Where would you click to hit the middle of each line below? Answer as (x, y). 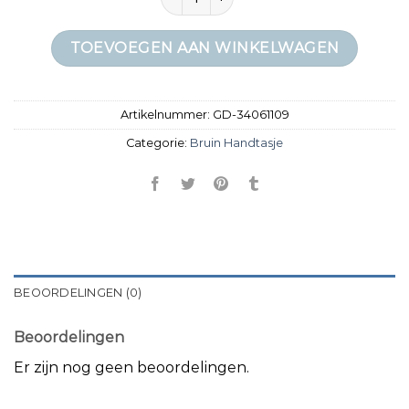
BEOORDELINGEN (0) (78, 293)
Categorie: (158, 143)
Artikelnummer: (166, 115)
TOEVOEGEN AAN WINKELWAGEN (204, 48)
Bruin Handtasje (236, 143)
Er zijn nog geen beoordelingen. (131, 368)
